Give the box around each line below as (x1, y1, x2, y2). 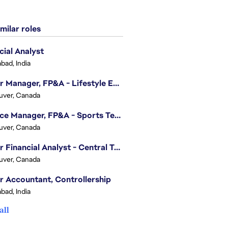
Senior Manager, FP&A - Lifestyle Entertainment (113, 78, 119, 89)
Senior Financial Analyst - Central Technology (114, 142, 120, 153)
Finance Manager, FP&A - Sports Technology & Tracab (115, 110, 121, 121)
